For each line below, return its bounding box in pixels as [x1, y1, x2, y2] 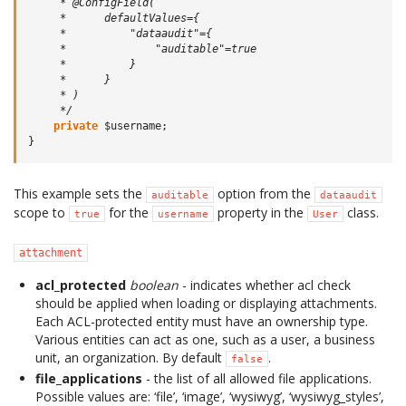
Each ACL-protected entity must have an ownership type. [35, 313, 368, 330]
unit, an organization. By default [35, 349, 226, 366]
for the [105, 204, 152, 221]
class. [343, 204, 379, 221]
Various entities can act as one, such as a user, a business [35, 331, 375, 348]
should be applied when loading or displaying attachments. [35, 295, 377, 312]
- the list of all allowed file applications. [142, 370, 372, 387]
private [53, 120, 98, 132]
